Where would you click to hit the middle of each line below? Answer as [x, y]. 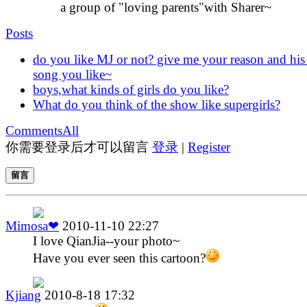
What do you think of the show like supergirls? [157, 104]
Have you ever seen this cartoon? [119, 258]
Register [209, 147]
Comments [34, 130]
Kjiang [23, 295]
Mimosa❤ [32, 225]
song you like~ [72, 74]
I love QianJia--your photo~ [106, 241]
